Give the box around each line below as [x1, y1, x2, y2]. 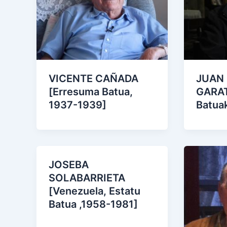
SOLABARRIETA [49, 172, 125, 184]
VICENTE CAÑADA [49, 72, 138, 85]
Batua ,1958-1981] [49, 198, 138, 211]
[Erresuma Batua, [49, 86, 133, 98]
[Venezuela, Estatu [49, 185, 140, 198]
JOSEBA [49, 159, 89, 171]
